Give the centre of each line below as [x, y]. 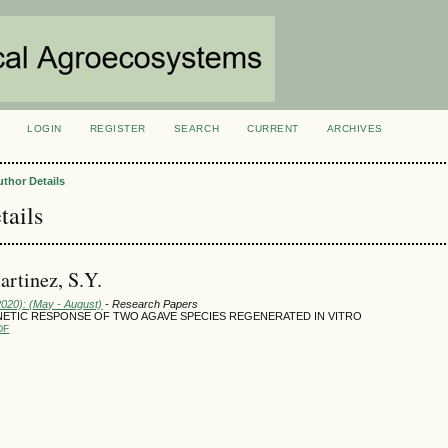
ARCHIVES [354, 128]
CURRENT [273, 128]
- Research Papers [150, 303]
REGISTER [117, 128]
